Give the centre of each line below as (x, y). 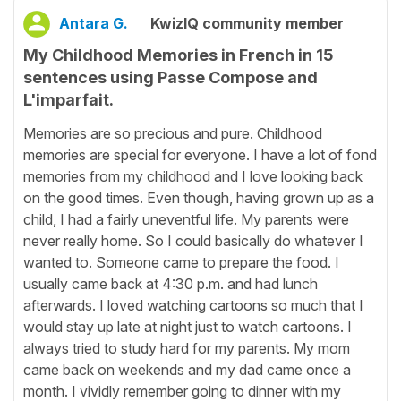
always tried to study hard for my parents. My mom (187, 348)
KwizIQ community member (247, 23)
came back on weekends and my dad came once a (187, 369)
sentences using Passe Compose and (171, 77)
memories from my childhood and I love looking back (193, 176)
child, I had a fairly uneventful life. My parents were (186, 219)
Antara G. (94, 23)
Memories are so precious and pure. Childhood (173, 133)
